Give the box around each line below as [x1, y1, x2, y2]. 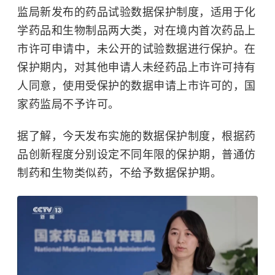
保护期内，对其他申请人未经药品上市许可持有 [17, 61, 256, 74]
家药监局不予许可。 [17, 98, 120, 111]
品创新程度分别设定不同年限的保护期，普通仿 [17, 149, 256, 161]
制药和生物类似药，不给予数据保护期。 [17, 167, 222, 180]
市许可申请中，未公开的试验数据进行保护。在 [17, 43, 256, 56]
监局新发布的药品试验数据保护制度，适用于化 [17, 6, 256, 19]
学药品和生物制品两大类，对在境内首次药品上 [17, 25, 256, 37]
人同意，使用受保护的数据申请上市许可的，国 [17, 80, 256, 93]
